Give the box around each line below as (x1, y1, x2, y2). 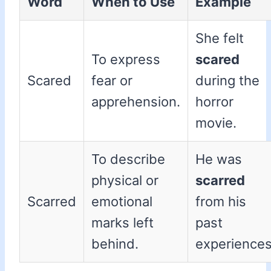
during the (195, 73, 260, 89)
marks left (91, 215, 154, 231)
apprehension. (91, 94, 180, 110)
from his (195, 194, 246, 210)
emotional (91, 194, 152, 210)
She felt (195, 30, 244, 47)
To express (91, 51, 160, 68)
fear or (91, 73, 132, 89)
